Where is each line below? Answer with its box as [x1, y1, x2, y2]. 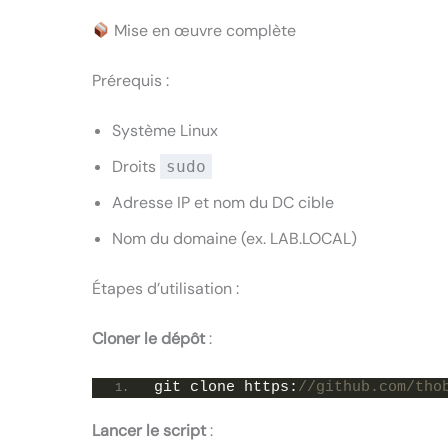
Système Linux [112, 120, 218, 142]
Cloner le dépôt [92, 328, 205, 350]
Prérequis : [92, 70, 169, 92]
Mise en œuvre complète [110, 20, 297, 42]
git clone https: [154, 378, 298, 396]
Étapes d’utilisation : [92, 278, 239, 300]
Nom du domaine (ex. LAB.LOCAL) [112, 228, 357, 250]
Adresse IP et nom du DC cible [112, 192, 334, 214]
